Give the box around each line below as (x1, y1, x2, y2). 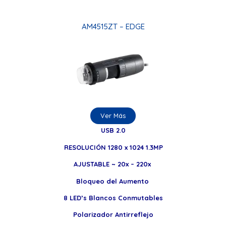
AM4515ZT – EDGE (81, 21, 145, 31)
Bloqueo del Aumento (76, 177, 151, 185)
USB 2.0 (101, 126, 126, 135)
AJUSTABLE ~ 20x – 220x (74, 160, 153, 168)
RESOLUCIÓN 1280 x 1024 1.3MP (64, 143, 163, 151)
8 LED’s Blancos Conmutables (64, 193, 163, 202)
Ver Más (100, 111, 126, 120)
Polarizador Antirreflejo (73, 210, 153, 219)
